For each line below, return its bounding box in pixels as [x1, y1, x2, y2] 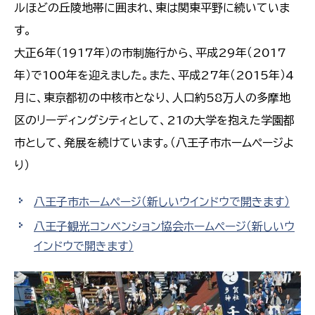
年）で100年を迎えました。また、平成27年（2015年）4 [14, 70, 294, 82]
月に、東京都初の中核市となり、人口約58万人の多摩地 [14, 92, 290, 104]
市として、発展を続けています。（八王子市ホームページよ [14, 137, 294, 149]
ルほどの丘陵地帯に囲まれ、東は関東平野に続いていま [14, 2, 290, 14]
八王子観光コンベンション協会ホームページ [34, 221, 246, 233]
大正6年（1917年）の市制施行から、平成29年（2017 [14, 47, 286, 59]
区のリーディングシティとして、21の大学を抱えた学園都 [14, 115, 295, 127]
